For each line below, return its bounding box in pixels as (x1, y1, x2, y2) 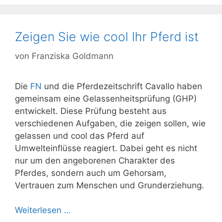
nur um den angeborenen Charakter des (15, 155, 175, 166)
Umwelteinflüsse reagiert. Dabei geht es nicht (15, 143, 197, 153)
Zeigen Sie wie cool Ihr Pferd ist (15, 29, 199, 44)
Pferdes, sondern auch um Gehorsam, (15, 167, 166, 178)
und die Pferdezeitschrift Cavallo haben (42, 81, 202, 91)
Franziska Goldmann (32, 51, 113, 61)
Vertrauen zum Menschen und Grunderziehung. (15, 180, 204, 190)
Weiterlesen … (15, 205, 71, 215)
